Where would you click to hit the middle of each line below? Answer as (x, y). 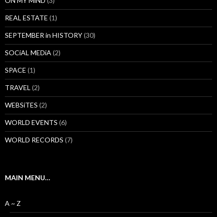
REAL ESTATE (26, 18)
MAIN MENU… (28, 178)
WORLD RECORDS (34, 140)
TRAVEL (18, 88)
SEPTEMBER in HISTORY (44, 35)
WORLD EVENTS (31, 123)
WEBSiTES (21, 105)
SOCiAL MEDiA (28, 53)
